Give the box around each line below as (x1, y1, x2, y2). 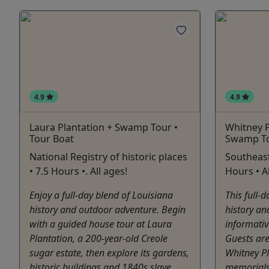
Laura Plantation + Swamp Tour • (29, 121, 178, 134)
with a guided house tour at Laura (29, 217, 172, 231)
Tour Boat (29, 132, 74, 146)
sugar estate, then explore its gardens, (29, 246, 189, 260)
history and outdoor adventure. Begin (29, 203, 186, 217)
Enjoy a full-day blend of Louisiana (29, 189, 173, 202)
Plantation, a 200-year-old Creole (29, 232, 168, 246)
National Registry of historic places (29, 150, 187, 164)
